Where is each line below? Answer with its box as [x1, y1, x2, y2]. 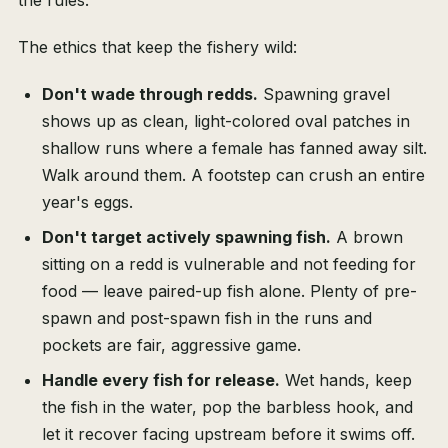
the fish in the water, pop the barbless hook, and [42, 397, 413, 418]
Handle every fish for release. [42, 370, 280, 391]
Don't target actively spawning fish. [42, 227, 331, 248]
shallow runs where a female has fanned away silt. [42, 138, 427, 159]
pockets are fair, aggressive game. [42, 335, 301, 356]
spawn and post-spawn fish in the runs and [42, 308, 372, 329]
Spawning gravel [258, 84, 390, 105]
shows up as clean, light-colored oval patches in [42, 111, 410, 132]
